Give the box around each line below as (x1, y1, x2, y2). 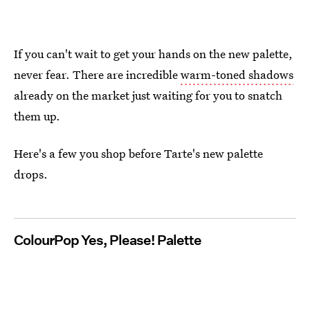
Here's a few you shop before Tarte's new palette (14, 145, 263, 161)
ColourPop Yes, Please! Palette (14, 232, 201, 248)
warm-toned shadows (181, 66, 293, 82)
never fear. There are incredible (14, 66, 181, 82)
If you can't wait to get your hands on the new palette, (14, 46, 293, 62)
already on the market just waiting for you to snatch (14, 87, 282, 103)
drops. (14, 166, 48, 182)
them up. (14, 108, 60, 124)
